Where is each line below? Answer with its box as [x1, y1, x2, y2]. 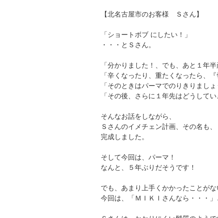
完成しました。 [101, 132, 148, 141]
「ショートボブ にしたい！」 [101, 30, 191, 38]
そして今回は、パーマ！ [101, 153, 176, 161]
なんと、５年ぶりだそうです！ [101, 163, 196, 171]
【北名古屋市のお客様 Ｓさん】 [101, 10, 203, 18]
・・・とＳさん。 [101, 40, 155, 49]
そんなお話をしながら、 [101, 112, 176, 120]
